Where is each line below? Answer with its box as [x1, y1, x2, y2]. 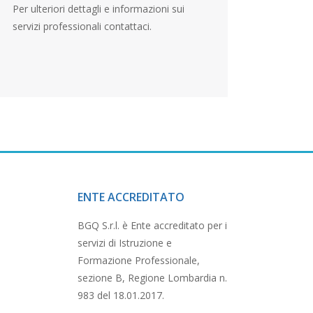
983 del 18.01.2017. [78, 289, 164, 302]
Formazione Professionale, [78, 254, 200, 267]
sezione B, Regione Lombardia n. [78, 271, 227, 284]
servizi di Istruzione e [78, 236, 172, 249]
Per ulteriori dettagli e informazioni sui [12, 1, 184, 15]
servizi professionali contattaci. [12, 19, 152, 33]
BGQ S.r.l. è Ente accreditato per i [78, 219, 227, 232]
